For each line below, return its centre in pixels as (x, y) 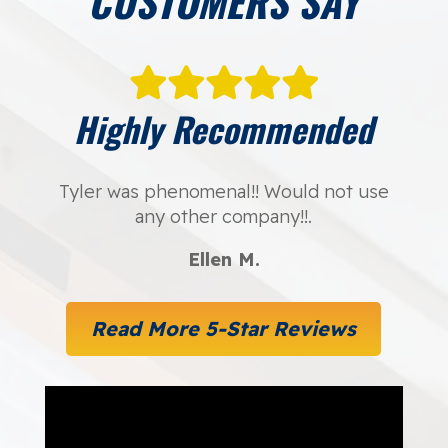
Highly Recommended (224, 129)
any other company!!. (224, 217)
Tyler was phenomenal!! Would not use (223, 192)
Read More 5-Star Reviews (224, 329)
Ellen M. (223, 260)
